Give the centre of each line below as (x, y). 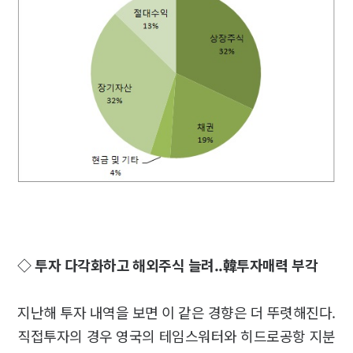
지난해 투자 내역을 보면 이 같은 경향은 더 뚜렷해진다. (176, 312)
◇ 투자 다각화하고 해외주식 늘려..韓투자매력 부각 (169, 264)
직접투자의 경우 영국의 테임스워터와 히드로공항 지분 (176, 335)
